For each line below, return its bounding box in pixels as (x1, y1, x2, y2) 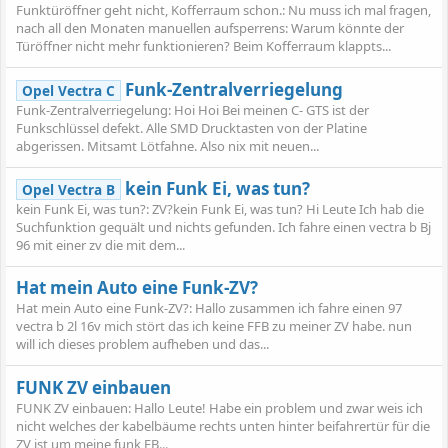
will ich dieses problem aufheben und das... (16, 335, 269, 354)
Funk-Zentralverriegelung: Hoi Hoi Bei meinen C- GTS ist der (16, 100, 369, 119)
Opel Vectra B (21, 179, 115, 199)
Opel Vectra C (21, 80, 115, 100)
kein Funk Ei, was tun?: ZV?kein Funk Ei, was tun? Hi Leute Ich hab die (16, 199, 424, 218)
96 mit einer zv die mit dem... (16, 235, 185, 254)
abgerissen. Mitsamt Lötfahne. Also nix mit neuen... (16, 136, 319, 155)
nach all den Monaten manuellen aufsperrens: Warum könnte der (16, 19, 404, 38)
